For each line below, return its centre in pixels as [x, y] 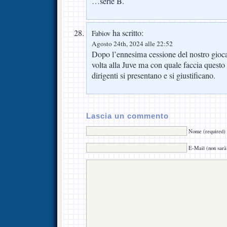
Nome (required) [207, 131]
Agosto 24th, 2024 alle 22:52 [132, 44]
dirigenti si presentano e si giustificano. [154, 76]
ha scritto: [127, 33]
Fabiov [101, 33]
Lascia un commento [127, 116]
